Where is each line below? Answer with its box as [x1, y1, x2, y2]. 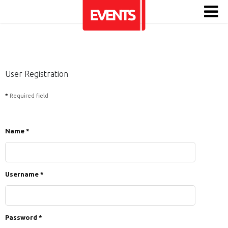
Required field [8, 93, 48, 99]
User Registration [5, 69, 68, 78]
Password [5, 214, 37, 221]
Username [5, 170, 39, 178]
